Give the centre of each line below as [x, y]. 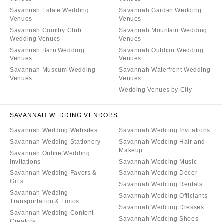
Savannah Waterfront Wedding [165, 70]
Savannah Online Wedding [50, 153]
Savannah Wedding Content [52, 212]
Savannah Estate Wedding [50, 10]
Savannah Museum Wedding [53, 70]
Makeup [131, 150]
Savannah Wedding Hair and [162, 141]
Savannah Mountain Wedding [163, 30]
